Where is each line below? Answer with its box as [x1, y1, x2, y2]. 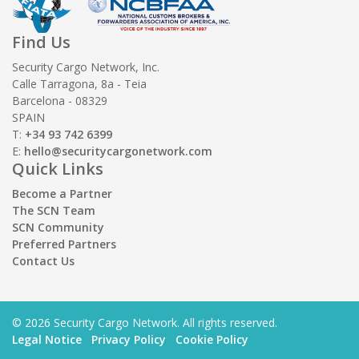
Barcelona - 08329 [12, 92, 107, 108]
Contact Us [12, 252, 75, 268]
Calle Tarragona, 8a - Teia [12, 75, 147, 91]
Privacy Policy [91, 331, 166, 347]
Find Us [12, 30, 71, 53]
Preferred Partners [12, 236, 116, 252]
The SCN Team [12, 202, 95, 218]
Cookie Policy [175, 331, 248, 347]
